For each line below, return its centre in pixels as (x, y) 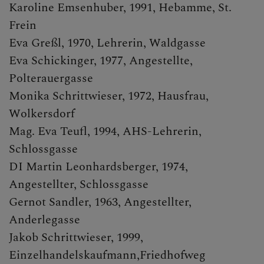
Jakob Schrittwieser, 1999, (76, 238)
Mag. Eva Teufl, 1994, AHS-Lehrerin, (105, 132)
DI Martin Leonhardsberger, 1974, (98, 167)
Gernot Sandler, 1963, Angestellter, (100, 202)
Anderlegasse (44, 220)
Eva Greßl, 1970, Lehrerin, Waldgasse (107, 43)
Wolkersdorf (42, 114)
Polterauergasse (51, 79)
